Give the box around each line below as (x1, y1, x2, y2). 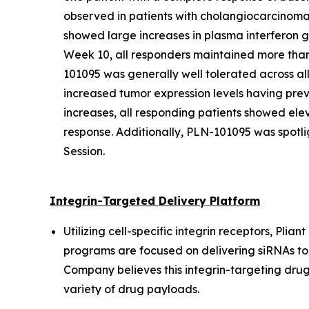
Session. (63, 143, 105, 158)
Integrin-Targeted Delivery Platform (50, 193, 260, 208)
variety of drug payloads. (63, 281, 199, 296)
